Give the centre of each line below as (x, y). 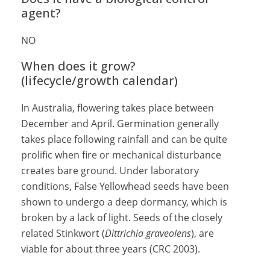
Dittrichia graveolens (148, 233)
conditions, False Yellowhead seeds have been (125, 186)
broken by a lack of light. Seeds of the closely (122, 218)
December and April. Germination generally (120, 124)
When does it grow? (78, 66)
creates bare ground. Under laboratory (110, 171)
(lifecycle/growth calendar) (99, 80)
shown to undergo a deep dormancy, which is (124, 202)
